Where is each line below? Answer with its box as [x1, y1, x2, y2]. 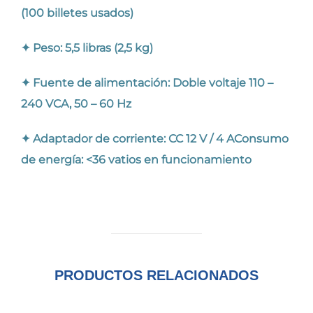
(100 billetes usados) [21, 6, 133, 20]
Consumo [234, 132, 289, 146]
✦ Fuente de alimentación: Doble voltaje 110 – [21, 76, 273, 90]
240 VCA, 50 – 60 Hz [21, 97, 131, 111]
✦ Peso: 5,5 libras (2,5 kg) [21, 41, 153, 55]
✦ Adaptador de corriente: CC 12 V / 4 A [21, 132, 234, 146]
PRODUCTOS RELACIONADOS [54, 268, 259, 284]
